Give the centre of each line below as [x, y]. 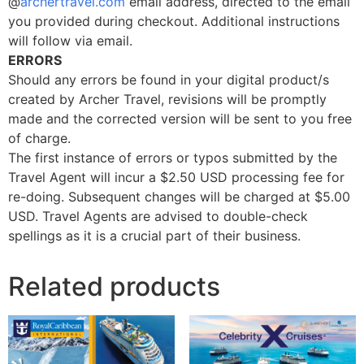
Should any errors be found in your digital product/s [169, 79]
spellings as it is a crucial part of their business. [154, 235]
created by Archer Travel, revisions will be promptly [167, 99]
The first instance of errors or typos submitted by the [173, 157]
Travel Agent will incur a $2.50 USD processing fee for [176, 177]
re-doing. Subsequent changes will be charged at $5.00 [179, 196]
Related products [114, 286]
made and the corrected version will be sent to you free [180, 118]
